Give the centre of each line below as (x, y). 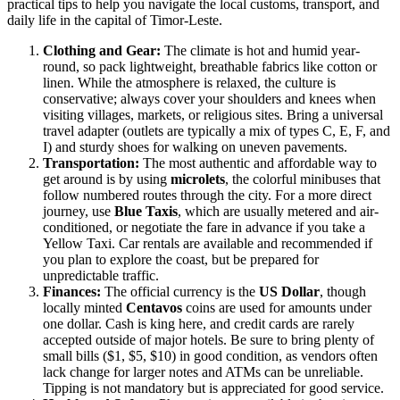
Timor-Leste (184, 20)
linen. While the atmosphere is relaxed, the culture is (189, 82)
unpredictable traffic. (101, 275)
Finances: (72, 291)
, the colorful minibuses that (303, 179)
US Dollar (289, 291)
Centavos (154, 307)
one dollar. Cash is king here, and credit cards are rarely (199, 323)
